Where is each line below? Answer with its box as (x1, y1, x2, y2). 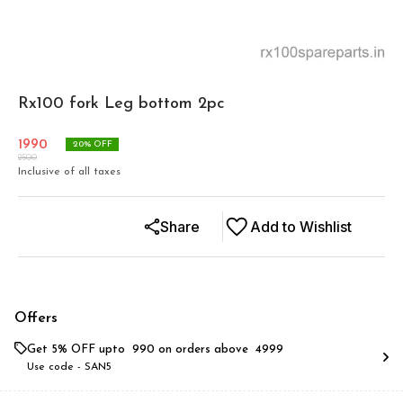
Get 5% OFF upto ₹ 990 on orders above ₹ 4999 (27, 344, 283, 355)
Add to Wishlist (250, 218, 352, 236)
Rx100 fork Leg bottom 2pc (18, 95, 225, 112)
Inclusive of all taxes (18, 166, 121, 177)
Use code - (27, 362, 85, 372)
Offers (14, 311, 58, 326)
